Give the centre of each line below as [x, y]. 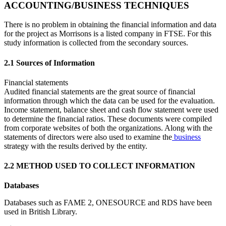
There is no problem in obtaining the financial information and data [110, 25]
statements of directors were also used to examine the [88, 137]
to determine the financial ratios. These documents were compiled [108, 119]
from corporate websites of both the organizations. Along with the [108, 128]
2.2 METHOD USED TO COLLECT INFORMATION [100, 166]
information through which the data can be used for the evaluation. [109, 100]
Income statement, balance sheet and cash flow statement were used [111, 109]
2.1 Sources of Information [49, 63]
